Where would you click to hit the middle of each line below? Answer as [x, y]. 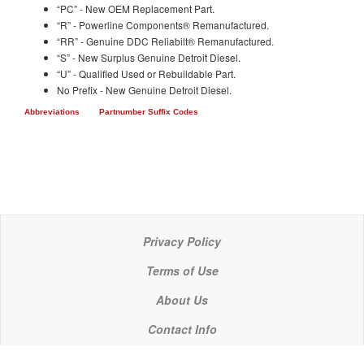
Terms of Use [182, 271]
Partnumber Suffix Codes [149, 112]
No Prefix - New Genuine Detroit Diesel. [144, 90]
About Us [182, 300]
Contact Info [182, 329]
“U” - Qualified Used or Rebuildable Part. [146, 74]
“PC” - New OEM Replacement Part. [136, 9]
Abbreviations [52, 112]
